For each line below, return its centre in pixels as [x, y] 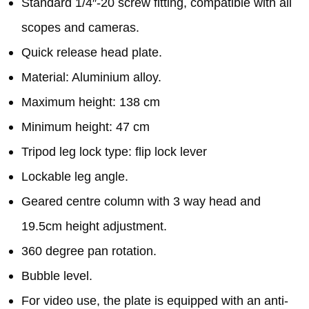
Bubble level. [57, 276]
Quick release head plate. [92, 53]
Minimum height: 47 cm [86, 127]
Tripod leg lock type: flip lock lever [114, 152]
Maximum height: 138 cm [91, 102]
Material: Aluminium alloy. [91, 78]
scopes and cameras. [80, 28]
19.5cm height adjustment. [94, 227]
